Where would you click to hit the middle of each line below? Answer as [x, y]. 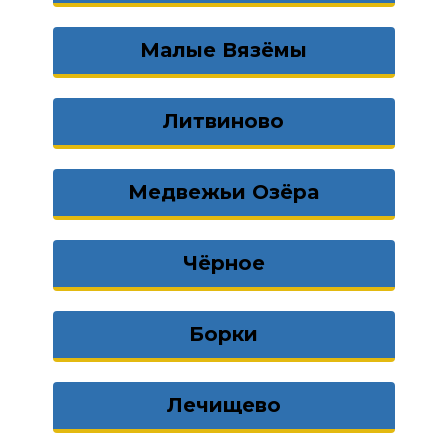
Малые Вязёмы [224, 50]
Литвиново [224, 121]
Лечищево [223, 405]
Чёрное [223, 263]
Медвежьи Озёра [224, 192]
